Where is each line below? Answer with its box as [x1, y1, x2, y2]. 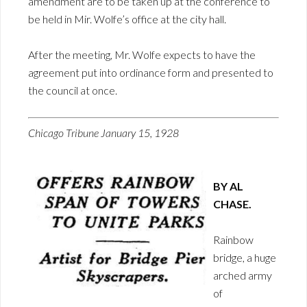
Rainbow [213, 232, 254, 246]
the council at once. [28, 83, 117, 97]
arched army [213, 268, 272, 282]
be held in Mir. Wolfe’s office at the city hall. [28, 12, 226, 25]
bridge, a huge [213, 250, 276, 264]
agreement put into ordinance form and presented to [28, 65, 273, 79]
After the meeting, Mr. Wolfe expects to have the [28, 47, 256, 61]
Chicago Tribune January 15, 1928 [28, 125, 179, 139]
